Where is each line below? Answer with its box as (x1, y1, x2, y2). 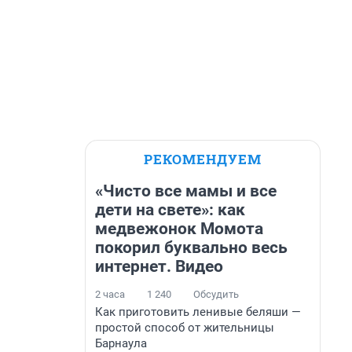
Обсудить (193, 288, 239, 300)
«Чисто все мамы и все (95, 181, 277, 200)
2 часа (95, 288, 125, 300)
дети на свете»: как (95, 200, 245, 219)
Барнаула (95, 336, 147, 350)
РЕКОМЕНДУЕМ (144, 150, 262, 168)
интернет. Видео (95, 257, 223, 276)
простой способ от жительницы (95, 321, 274, 335)
